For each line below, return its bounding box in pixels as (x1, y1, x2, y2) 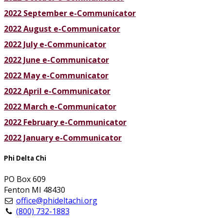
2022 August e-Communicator (4, 23, 120, 35)
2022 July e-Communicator (4, 39, 106, 50)
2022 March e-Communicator (4, 101, 116, 112)
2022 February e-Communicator (4, 117, 127, 128)
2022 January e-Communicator (4, 132, 122, 144)
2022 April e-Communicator (4, 86, 110, 97)
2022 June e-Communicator (4, 54, 109, 66)
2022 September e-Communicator (4, 8, 136, 19)
